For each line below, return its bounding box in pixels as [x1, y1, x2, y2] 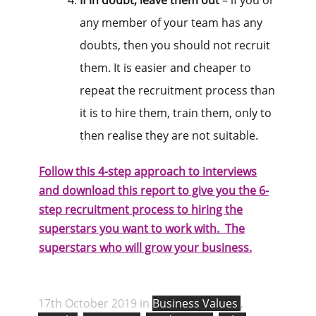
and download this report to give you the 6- [39, 183, 269, 199]
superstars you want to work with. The [39, 221, 245, 237]
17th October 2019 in [38, 296, 152, 312]
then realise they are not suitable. [80, 128, 258, 144]
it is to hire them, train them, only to [80, 105, 272, 121]
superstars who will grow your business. [39, 240, 252, 256]
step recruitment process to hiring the [39, 202, 243, 218]
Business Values [152, 296, 241, 312]
